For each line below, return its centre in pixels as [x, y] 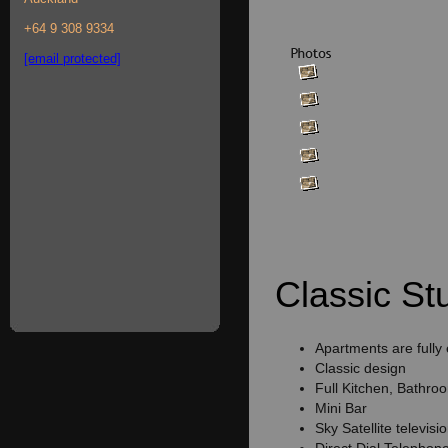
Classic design [360, 368]
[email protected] [72, 58]
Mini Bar [341, 408]
